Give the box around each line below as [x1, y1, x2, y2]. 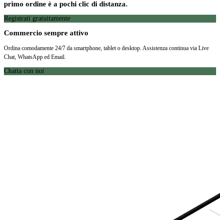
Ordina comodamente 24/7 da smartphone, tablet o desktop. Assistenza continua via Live [4, 44, 209, 52]
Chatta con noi [4, 67, 44, 75]
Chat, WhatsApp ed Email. [4, 53, 66, 60]
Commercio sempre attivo [4, 29, 88, 37]
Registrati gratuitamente [4, 14, 70, 22]
